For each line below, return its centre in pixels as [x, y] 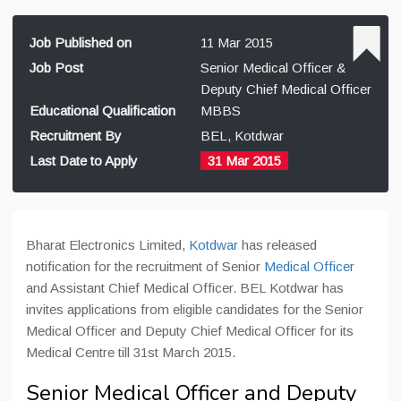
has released [279, 245]
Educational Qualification [102, 111]
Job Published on [81, 43]
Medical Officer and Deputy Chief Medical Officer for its [190, 331]
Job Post [56, 68]
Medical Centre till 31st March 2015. [131, 352]
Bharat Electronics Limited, [107, 245]
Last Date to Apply [84, 161]
